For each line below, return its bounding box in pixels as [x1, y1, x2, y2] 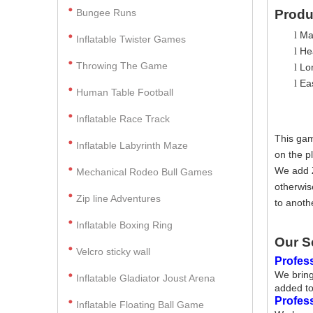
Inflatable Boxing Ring [76, 219, 173, 231]
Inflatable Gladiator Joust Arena [76, 272, 215, 284]
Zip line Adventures [76, 193, 161, 204]
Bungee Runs [76, 7, 136, 18]
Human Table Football [76, 87, 173, 98]
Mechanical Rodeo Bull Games [76, 166, 212, 177]
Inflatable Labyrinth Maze [76, 140, 188, 151]
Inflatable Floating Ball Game [76, 299, 204, 310]
